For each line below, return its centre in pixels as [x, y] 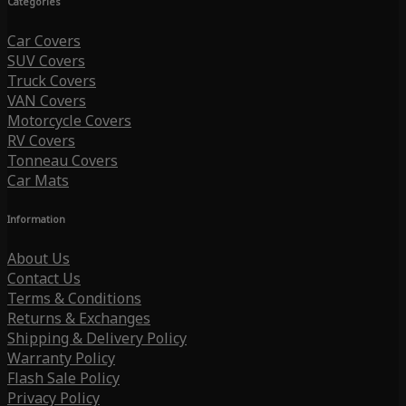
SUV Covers [46, 61]
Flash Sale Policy [63, 378]
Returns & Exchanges [79, 319]
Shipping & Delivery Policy [97, 338]
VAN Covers [47, 101]
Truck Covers [52, 81]
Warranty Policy [61, 358]
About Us [39, 259]
